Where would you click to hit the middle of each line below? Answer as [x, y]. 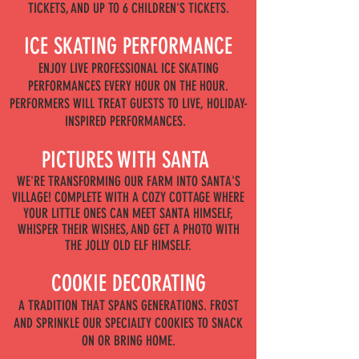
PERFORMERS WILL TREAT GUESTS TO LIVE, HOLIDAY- [128, 103]
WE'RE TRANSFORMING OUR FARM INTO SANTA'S [128, 181]
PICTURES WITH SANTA [128, 160]
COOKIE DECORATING [128, 283]
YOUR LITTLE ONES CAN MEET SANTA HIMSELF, [128, 213]
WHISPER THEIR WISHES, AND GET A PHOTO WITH [128, 229]
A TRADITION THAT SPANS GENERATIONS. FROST [128, 305]
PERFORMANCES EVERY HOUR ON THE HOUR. [128, 86]
